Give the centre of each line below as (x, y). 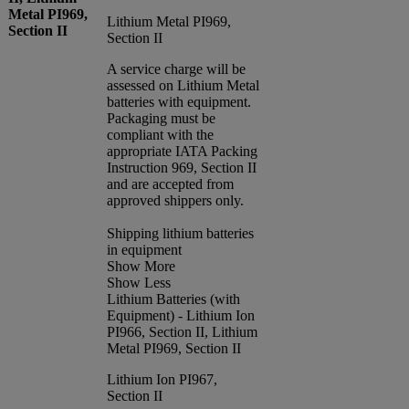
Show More (141, 266)
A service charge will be (176, 68)
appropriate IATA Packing (182, 151)
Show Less (139, 282)
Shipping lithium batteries (180, 233)
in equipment (144, 249)
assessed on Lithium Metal (183, 85)
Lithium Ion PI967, (162, 379)
